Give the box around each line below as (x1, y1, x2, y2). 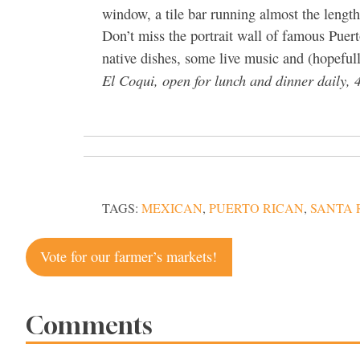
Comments (26, 310, 153, 340)
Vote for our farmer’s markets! (40, 247, 218, 267)
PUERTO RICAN (209, 198, 304, 217)
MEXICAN (141, 198, 202, 217)
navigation (25, 265, 160, 300)
